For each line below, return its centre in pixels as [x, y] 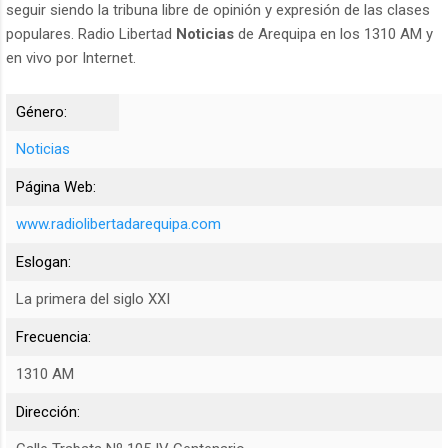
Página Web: [56, 187]
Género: [41, 112]
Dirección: [48, 412]
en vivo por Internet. [71, 58]
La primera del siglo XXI [93, 299]
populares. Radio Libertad [91, 34]
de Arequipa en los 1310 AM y [333, 34]
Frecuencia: [53, 337]
